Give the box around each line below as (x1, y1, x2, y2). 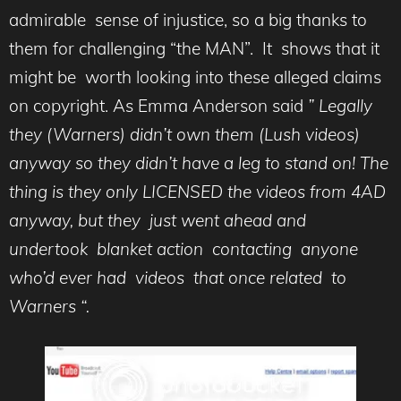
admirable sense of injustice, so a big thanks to (9, 9, 367, 30)
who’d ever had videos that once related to (9, 267, 346, 288)
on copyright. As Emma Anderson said (9, 95, 303, 116)
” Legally (303, 95, 372, 116)
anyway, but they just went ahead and (9, 209, 306, 231)
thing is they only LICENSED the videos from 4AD (9, 181, 386, 202)
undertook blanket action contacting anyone (9, 238, 358, 260)
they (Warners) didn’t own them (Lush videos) (9, 124, 360, 145)
